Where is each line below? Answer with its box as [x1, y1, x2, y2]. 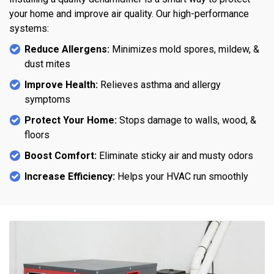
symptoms [24, 93, 70, 105]
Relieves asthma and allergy [98, 78, 221, 91]
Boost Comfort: [24, 149, 97, 161]
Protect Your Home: [24, 114, 117, 126]
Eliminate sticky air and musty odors [97, 149, 253, 161]
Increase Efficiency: [24, 170, 115, 182]
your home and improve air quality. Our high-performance [9, 7, 249, 20]
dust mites [24, 57, 70, 70]
